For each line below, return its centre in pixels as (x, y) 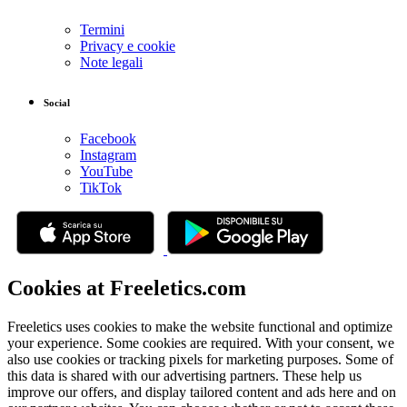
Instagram (108, 154)
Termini (102, 29)
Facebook (108, 138)
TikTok (101, 187)
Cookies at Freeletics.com (127, 288)
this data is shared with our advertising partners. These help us (184, 375)
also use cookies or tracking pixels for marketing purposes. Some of (200, 359)
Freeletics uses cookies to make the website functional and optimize (200, 326)
